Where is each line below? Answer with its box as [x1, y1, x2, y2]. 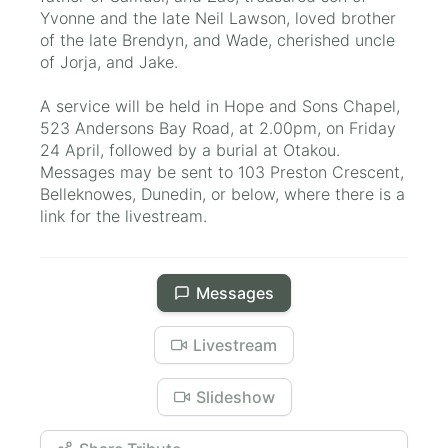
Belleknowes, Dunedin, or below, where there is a [40, 183, 405, 204]
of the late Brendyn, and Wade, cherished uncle [40, 29, 395, 50]
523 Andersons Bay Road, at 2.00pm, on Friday [40, 117, 396, 138]
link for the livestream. [40, 205, 207, 226]
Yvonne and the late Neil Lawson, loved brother [40, 7, 396, 28]
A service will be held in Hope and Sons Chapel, [40, 95, 400, 116]
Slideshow [195, 386, 275, 407]
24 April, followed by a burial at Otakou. [40, 139, 345, 160]
